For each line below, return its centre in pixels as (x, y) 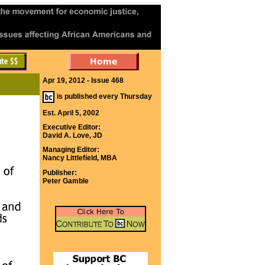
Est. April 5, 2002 (71, 113)
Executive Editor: (72, 127)
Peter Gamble (66, 181)
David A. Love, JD (72, 135)
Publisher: (60, 173)
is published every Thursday (104, 96)
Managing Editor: (71, 150)
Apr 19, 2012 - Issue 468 (83, 80)
